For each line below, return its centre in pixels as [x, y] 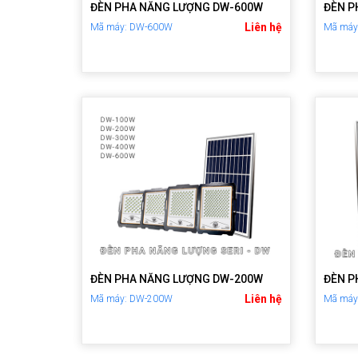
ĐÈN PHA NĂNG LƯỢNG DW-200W [177, 279]
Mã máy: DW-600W [131, 28]
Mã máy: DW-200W [131, 299]
